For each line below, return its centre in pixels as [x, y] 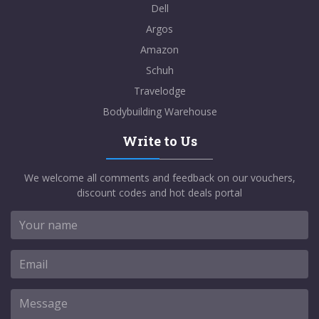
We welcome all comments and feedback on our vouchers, [159, 177]
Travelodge [159, 90]
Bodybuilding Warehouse [159, 111]
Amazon [159, 49]
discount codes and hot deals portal [159, 192]
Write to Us [159, 141]
